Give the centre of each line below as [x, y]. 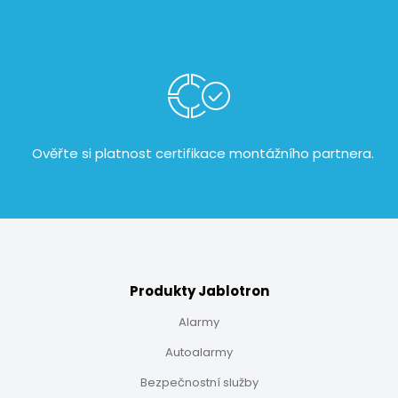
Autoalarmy [199, 353]
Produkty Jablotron [199, 291]
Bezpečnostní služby [199, 383]
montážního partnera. [299, 154]
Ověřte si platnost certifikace [128, 154]
